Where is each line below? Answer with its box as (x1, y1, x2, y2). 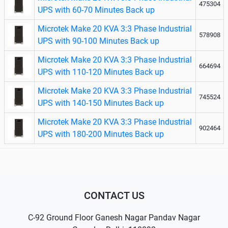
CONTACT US (83, 189, 145, 202)
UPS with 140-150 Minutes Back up (38, 98, 164, 108)
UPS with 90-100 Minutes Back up (38, 36, 159, 46)
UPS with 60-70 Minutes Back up (38, 5, 155, 15)
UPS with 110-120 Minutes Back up (38, 67, 164, 77)
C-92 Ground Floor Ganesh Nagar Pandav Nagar (28, 212, 200, 222)
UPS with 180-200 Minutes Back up (38, 129, 164, 139)
